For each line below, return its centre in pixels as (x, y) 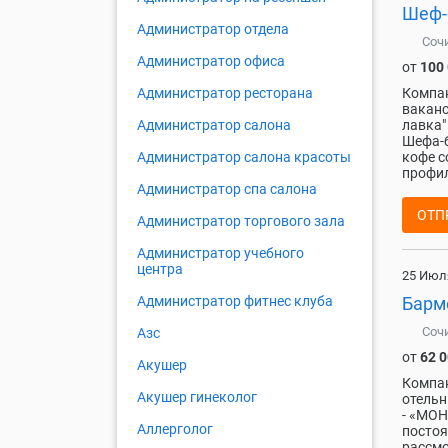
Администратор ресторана (225, 93)
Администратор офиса (211, 61)
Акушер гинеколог (197, 397)
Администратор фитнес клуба (235, 301)
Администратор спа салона (227, 189)
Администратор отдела (213, 29)
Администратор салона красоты (244, 157)
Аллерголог (175, 429)
